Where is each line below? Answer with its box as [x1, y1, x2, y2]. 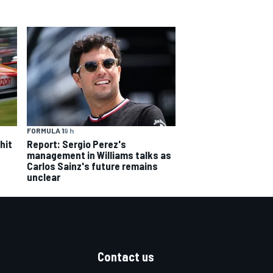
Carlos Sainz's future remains [27, 159, 158, 172]
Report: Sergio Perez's [27, 137, 126, 150]
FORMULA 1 [27, 126, 64, 135]
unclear [27, 170, 60, 183]
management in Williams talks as [27, 148, 171, 161]
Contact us [97, 249, 154, 264]
